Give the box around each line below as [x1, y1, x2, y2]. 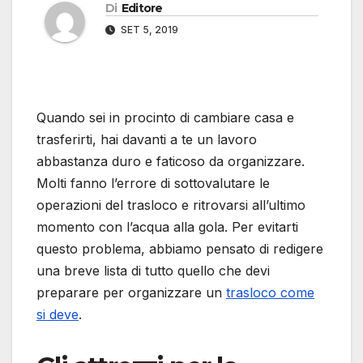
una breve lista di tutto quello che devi [36, 263, 270, 280]
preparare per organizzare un [36, 284, 226, 301]
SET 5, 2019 [118, 23, 178, 36]
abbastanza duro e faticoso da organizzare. [36, 153, 305, 170]
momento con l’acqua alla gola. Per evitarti [36, 219, 298, 236]
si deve [36, 306, 79, 323]
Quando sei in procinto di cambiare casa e [36, 109, 294, 126]
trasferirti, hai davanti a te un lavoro [36, 131, 257, 148]
